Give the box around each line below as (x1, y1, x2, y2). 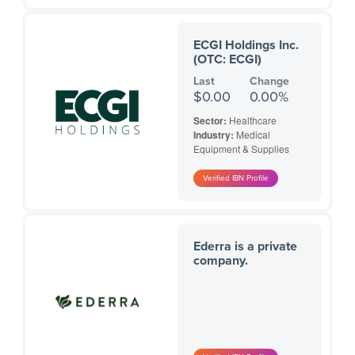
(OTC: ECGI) (193, 52, 261, 68)
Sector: (193, 113, 229, 128)
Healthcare (229, 113, 277, 128)
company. (193, 253, 248, 269)
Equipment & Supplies (193, 142, 289, 156)
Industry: (193, 128, 236, 143)
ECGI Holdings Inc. (193, 37, 299, 54)
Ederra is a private (193, 239, 297, 255)
